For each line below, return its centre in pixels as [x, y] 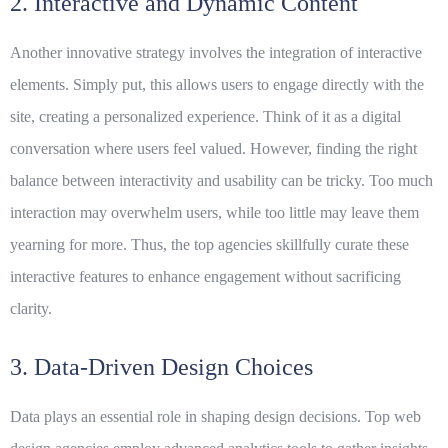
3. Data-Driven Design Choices [161, 367]
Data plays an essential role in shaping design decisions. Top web [215, 417]
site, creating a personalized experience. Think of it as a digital [205, 117]
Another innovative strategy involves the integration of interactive [216, 53]
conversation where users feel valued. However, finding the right [213, 149]
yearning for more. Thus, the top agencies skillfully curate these [209, 245]
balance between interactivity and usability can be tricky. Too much [221, 181]
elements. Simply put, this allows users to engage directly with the [217, 85]
